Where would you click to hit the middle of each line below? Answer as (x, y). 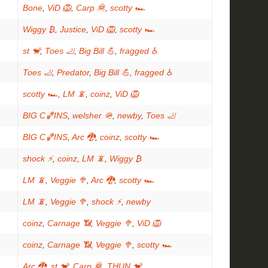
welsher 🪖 (92, 115)
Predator (73, 72)
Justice (73, 29)
